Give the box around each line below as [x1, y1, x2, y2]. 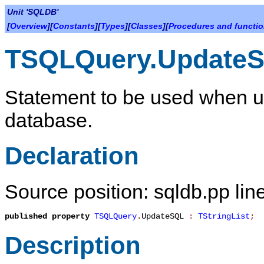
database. [5, 108, 93, 131]
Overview [10, 21, 47, 31]
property [52, 212, 94, 222]
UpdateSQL [141, 212, 184, 222]
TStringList [198, 212, 250, 222]
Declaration [5, 141, 139, 170]
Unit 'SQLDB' [7, 7, 58, 16]
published [5, 212, 47, 222]
